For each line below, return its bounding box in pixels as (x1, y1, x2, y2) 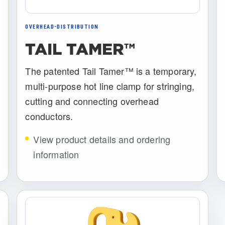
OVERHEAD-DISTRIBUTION (25, 24, 99, 30)
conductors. (25, 109, 73, 123)
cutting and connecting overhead (25, 94, 159, 107)
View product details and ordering (33, 132, 171, 146)
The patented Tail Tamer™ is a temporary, (25, 64, 197, 77)
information (33, 147, 79, 161)
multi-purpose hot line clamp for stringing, (25, 79, 195, 92)
